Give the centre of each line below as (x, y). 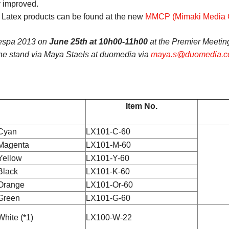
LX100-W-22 (109, 217)
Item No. (141, 106)
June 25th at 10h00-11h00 (98, 42)
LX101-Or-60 (109, 185)
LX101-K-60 (108, 171)
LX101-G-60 (108, 198)
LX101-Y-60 (107, 158)
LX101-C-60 (108, 132)
